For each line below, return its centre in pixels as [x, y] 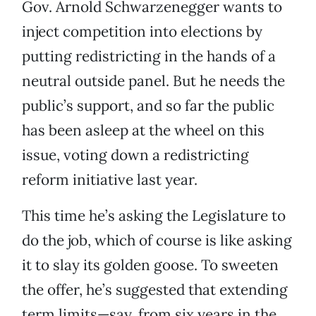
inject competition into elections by [142, 32]
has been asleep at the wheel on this [143, 130]
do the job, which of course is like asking [157, 241]
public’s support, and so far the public [148, 106]
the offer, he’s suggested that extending [155, 290]
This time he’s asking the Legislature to [154, 216]
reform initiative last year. [110, 180]
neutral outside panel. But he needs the [153, 81]
